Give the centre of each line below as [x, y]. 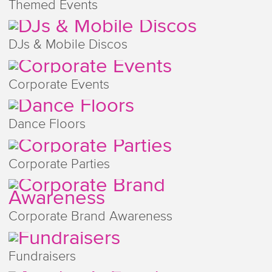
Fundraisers [42, 257]
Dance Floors [47, 125]
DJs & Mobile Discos [68, 45]
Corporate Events [59, 85]
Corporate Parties [59, 164]
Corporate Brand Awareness [90, 217]
